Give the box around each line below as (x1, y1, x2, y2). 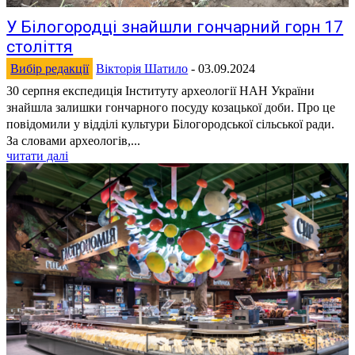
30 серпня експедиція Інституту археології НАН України (6, 84, 315, 98)
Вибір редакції (10, 62, 90, 76)
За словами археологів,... (6, 134, 141, 148)
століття (6, 37, 74, 57)
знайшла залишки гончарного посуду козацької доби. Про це (6, 101, 336, 115)
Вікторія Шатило (96, 62, 189, 76)
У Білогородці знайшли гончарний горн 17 (6, 17, 344, 37)
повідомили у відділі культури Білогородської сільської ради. (6, 117, 335, 132)
